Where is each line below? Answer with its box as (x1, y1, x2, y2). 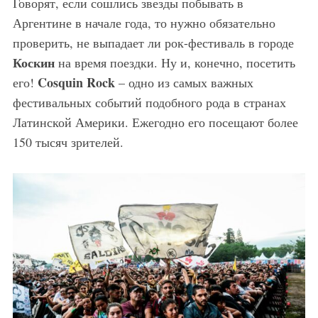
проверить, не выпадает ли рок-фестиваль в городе (12, 34, 294, 52)
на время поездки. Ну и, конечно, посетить (54, 54, 295, 72)
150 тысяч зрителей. (12, 133, 124, 151)
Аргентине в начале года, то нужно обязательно (12, 14, 275, 32)
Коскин (12, 53, 55, 72)
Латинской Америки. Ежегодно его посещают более (12, 114, 298, 131)
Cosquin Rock (37, 73, 115, 92)
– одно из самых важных (114, 74, 253, 92)
